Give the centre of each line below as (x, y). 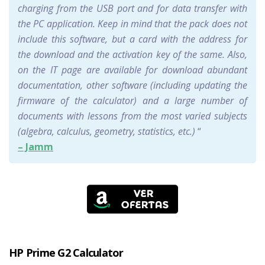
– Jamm (35, 146)
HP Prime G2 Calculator (66, 252)
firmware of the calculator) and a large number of (132, 100)
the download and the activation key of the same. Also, (132, 54)
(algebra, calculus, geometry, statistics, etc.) (108, 131)
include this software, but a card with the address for (132, 39)
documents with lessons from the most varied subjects (132, 116)
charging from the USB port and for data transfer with (132, 8)
